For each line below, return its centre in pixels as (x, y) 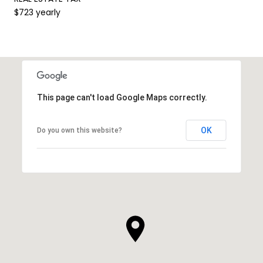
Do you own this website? (79, 130)
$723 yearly (37, 12)
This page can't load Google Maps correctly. (122, 97)
